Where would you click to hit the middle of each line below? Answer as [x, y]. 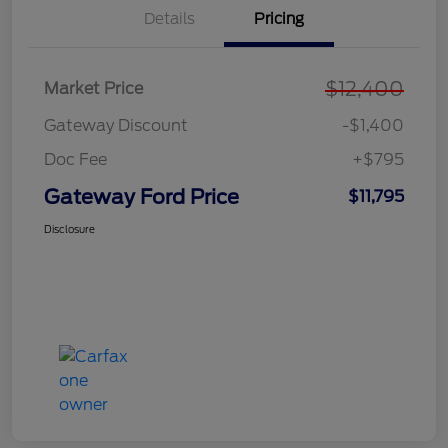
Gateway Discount [116, 126]
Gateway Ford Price [141, 197]
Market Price [93, 89]
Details [169, 19]
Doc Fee [75, 160]
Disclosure [69, 229]
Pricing [279, 19]
